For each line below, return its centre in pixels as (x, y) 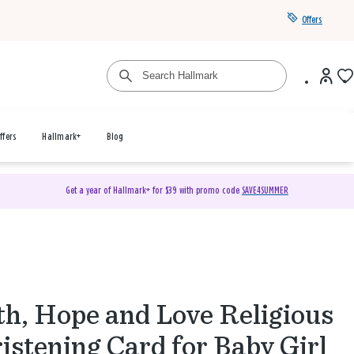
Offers (312, 20)
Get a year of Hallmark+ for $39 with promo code (153, 191)
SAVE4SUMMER (265, 191)
